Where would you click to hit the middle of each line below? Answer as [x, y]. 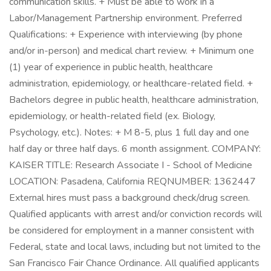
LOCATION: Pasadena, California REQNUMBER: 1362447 [132, 181]
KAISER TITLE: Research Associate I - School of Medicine [131, 165]
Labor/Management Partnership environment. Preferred [126, 18]
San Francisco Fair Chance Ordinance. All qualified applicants [134, 263]
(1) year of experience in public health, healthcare [111, 67]
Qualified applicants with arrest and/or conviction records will [135, 214]
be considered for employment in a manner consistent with [132, 230]
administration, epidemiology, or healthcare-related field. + [131, 83]
